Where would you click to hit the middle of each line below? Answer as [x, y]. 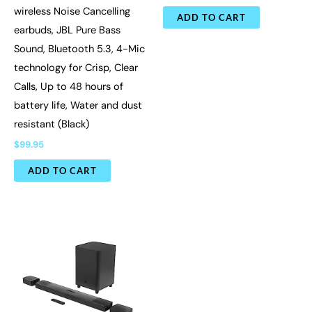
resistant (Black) [52, 124]
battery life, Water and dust [78, 105]
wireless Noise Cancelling [72, 11]
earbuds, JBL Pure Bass [67, 30]
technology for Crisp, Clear [76, 68]
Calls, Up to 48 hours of [69, 86]
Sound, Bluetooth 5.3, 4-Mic [79, 49]
